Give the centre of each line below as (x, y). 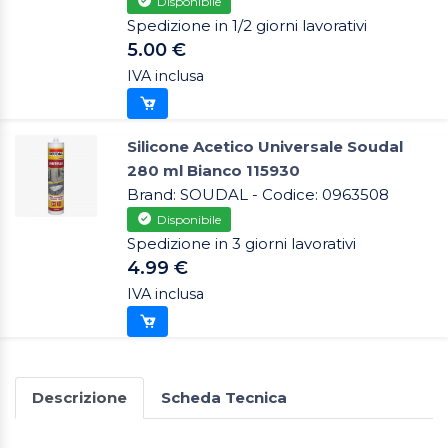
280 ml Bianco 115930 (213, 171)
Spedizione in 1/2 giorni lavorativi (247, 26)
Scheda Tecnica (224, 398)
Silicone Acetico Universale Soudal (265, 147)
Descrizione (79, 398)
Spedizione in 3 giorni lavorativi (241, 244)
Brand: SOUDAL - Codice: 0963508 (258, 195)
